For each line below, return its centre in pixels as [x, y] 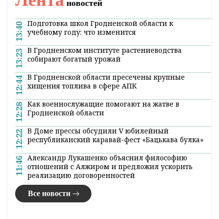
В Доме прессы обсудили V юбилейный [98, 131]
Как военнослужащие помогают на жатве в [103, 104]
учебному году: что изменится [82, 32]
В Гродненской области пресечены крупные [106, 77]
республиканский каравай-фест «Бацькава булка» [115, 140]
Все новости [49, 194]
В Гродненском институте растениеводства [105, 50]
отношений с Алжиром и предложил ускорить [110, 167]
